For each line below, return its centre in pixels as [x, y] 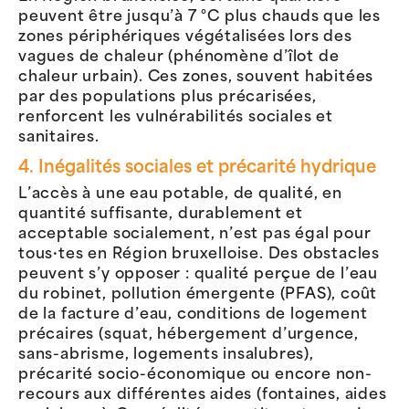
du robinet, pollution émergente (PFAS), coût [198, 294]
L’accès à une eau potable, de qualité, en [180, 194]
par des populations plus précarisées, [168, 97]
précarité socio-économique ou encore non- [195, 375]
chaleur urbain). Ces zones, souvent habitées [196, 77]
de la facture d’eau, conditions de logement [193, 315]
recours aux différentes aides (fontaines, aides [203, 395]
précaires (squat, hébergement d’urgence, [189, 335]
